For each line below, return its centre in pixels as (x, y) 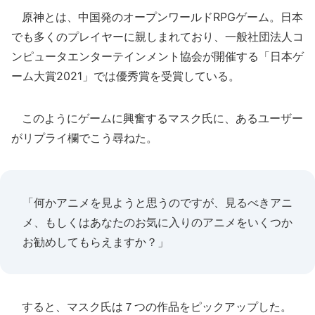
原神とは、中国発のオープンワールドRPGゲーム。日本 (157, 17)
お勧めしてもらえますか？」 (96, 242)
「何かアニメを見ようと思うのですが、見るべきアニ (157, 202)
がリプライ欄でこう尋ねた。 (84, 138)
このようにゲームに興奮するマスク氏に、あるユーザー (157, 118)
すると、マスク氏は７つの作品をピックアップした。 (152, 307)
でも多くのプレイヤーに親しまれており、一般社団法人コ (157, 37)
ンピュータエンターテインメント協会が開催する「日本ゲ (157, 56)
